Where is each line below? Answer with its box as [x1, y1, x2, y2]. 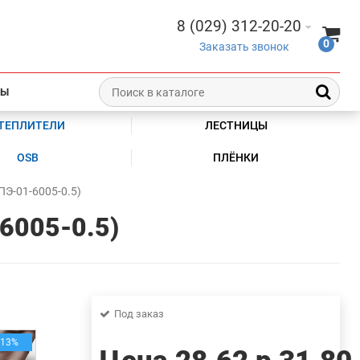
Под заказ [112, 308, 165, 320]
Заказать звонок [198, 39, 289, 54]
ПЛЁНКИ [213, 151, 260, 164]
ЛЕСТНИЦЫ [204, 119, 268, 132]
